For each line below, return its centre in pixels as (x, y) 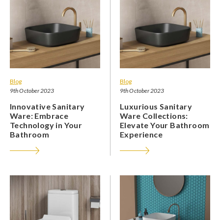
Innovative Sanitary (47, 106)
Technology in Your (46, 125)
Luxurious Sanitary (156, 106)
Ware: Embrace (39, 115)
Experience (141, 134)
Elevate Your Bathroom (165, 125)
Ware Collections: (154, 115)
